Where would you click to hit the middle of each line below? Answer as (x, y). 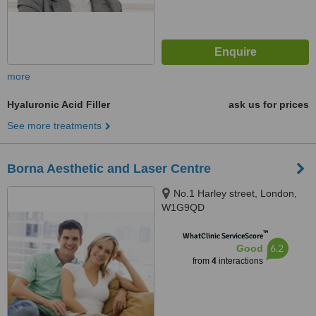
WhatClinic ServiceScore (223, 236)
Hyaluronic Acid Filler (59, 104)
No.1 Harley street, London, (235, 193)
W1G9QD (183, 207)
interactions (239, 261)
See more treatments (54, 126)
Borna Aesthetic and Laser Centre (109, 169)
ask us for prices (269, 104)
